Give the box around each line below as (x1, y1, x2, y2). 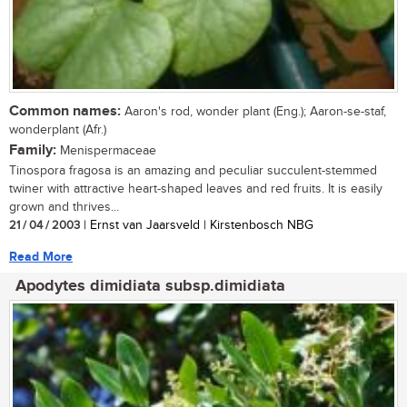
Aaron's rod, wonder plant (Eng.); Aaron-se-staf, (121, 104, 386, 119)
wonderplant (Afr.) (9, 122, 106, 137)
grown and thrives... (9, 199, 119, 214)
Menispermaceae (56, 143, 156, 158)
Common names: (9, 102, 121, 120)
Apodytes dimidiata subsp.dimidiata (15, 275, 285, 296)
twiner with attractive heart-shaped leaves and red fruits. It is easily (9, 181, 382, 196)
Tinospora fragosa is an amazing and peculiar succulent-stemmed (9, 163, 377, 178)
